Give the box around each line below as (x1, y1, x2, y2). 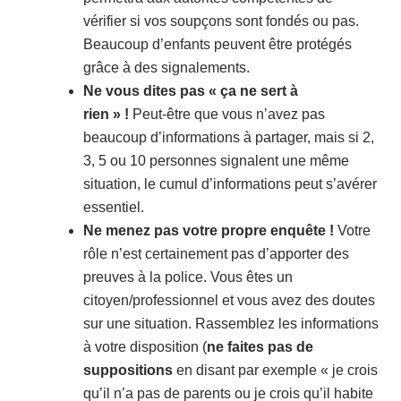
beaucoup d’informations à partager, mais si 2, (83, 130, 374, 146)
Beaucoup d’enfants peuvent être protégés (83, 37, 352, 53)
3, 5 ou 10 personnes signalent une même (83, 153, 349, 169)
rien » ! (83, 107, 129, 123)
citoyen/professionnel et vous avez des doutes (83, 293, 375, 309)
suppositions (83, 363, 173, 379)
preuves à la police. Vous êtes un (83, 269, 293, 286)
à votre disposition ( (83, 339, 207, 355)
